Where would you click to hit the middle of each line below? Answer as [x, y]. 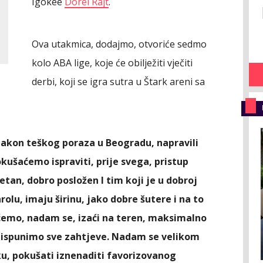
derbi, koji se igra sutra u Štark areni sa [118, 82]
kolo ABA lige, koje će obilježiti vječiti [112, 63]
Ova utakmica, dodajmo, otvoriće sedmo [119, 44]
